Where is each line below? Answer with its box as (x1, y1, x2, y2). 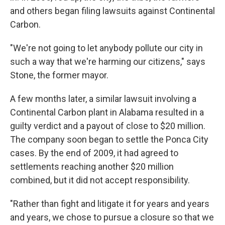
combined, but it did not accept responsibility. (10, 175, 190, 186)
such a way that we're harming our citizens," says (10, 56, 205, 67)
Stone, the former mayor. (10, 70, 108, 81)
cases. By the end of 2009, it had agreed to (10, 148, 178, 159)
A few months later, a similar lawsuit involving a (10, 93, 196, 104)
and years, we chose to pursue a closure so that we (10, 212, 214, 223)
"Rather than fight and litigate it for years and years (10, 198, 209, 209)
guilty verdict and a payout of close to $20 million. (10, 121, 205, 132)
